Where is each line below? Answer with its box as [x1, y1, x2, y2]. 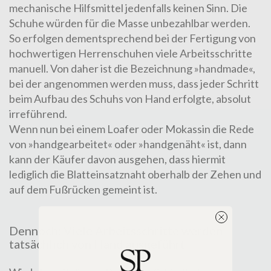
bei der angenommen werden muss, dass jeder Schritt [9, 77, 259, 91]
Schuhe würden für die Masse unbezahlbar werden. [9, 16, 250, 30]
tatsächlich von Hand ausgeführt [9, 237, 185, 252]
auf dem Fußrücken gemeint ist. [9, 183, 157, 197]
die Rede [211, 122, 254, 136]
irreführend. [9, 107, 67, 121]
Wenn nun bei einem [9, 122, 107, 136]
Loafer [107, 122, 139, 136]
